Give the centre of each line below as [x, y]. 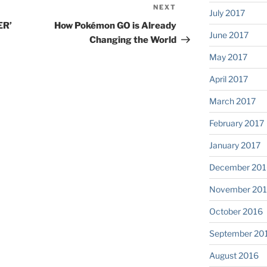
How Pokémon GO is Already [116, 26]
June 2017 [229, 35]
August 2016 [234, 256]
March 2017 [232, 101]
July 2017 [227, 13]
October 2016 [236, 212]
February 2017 [236, 123]
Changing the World [133, 40]
